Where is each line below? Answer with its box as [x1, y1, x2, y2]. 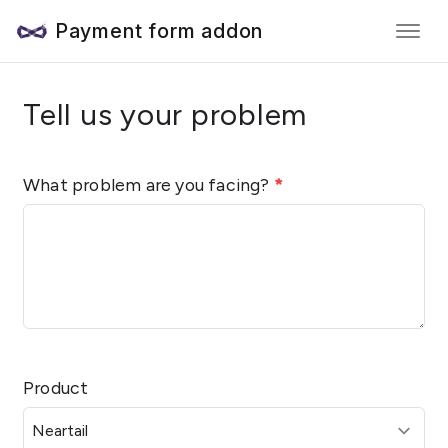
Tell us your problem [23, 96, 307, 133]
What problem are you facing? [23, 173, 274, 195]
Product [23, 376, 89, 398]
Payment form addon [54, 19, 264, 43]
